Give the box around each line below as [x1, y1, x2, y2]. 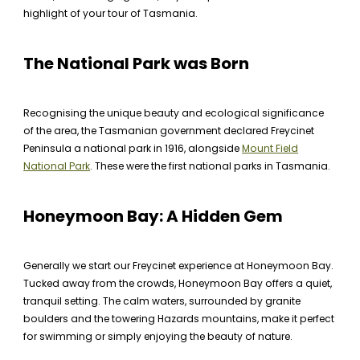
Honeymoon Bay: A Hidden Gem [23, 205, 284, 227]
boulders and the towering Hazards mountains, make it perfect [23, 312, 335, 325]
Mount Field [242, 141, 299, 155]
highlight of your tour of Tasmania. [23, 6, 198, 20]
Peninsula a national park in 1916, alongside [23, 141, 243, 155]
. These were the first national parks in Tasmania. [90, 159, 331, 173]
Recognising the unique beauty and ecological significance [23, 106, 325, 120]
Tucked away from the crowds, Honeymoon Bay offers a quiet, [23, 276, 333, 290]
